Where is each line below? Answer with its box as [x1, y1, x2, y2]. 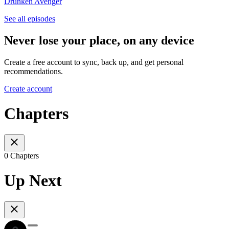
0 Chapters [4, 151, 39, 160]
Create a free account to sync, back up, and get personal [4, 57, 184, 66]
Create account [4, 84, 52, 93]
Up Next [4, 171, 62, 190]
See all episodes [4, 14, 55, 24]
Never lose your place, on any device [4, 34, 194, 48]
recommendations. [4, 66, 63, 76]
